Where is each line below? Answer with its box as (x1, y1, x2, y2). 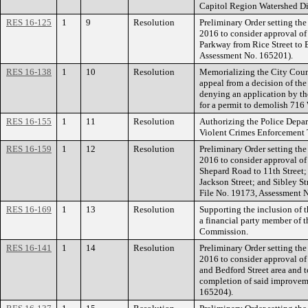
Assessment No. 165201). (199, 50, 293, 60)
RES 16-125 (6, 17, 52, 27)
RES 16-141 (6, 243, 52, 253)
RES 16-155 (6, 116, 52, 126)
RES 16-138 (6, 67, 52, 77)
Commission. (199, 226, 248, 236)
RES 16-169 (6, 204, 52, 214)
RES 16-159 (6, 144, 52, 154)
